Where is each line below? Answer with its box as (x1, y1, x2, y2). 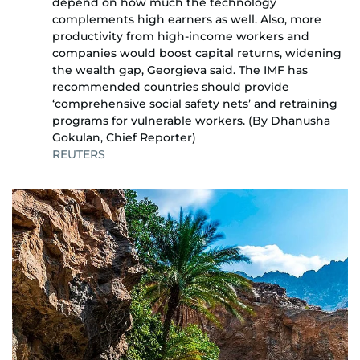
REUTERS (52, 146, 105, 162)
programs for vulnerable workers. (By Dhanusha (52, 112, 330, 128)
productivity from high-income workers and (52, 28, 309, 43)
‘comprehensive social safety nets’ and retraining (52, 96, 337, 111)
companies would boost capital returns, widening (52, 45, 342, 60)
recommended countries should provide (52, 79, 289, 94)
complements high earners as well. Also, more (52, 11, 321, 27)
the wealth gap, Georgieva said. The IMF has (52, 62, 308, 77)
